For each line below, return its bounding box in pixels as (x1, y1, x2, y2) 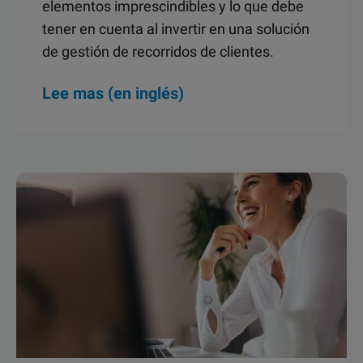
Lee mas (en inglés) (42, 83, 184, 103)
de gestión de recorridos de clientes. (42, 43, 274, 60)
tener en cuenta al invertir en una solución (42, 20, 310, 37)
